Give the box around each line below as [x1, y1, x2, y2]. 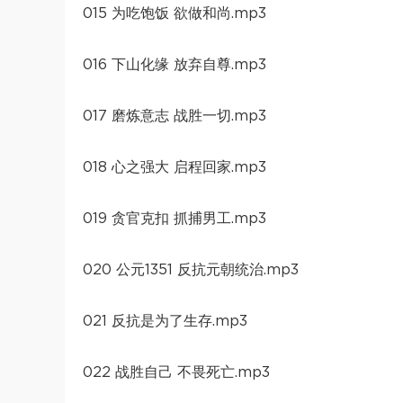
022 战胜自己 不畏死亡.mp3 [83, 364, 270, 380]
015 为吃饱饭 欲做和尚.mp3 [83, 5, 266, 21]
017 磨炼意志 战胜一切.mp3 [83, 108, 266, 123]
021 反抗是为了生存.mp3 [83, 313, 247, 328]
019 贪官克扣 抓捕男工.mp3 [83, 210, 266, 226]
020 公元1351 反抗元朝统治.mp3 [83, 262, 299, 277]
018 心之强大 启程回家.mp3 [83, 159, 266, 175]
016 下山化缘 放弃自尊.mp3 [83, 57, 266, 72]
